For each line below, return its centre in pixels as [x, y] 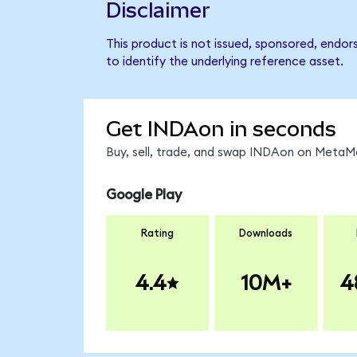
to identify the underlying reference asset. [224, 62]
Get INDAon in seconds [221, 129]
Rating [157, 234]
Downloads [266, 234]
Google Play [143, 194]
